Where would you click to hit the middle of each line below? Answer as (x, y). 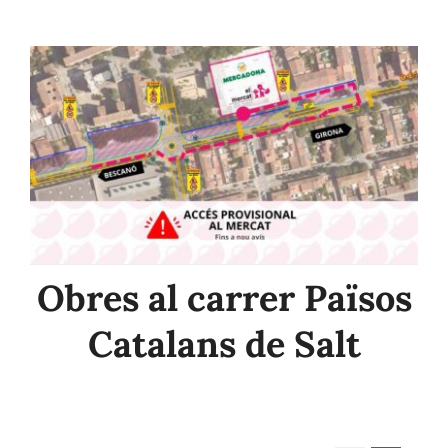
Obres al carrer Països (224, 298)
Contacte (66, 31)
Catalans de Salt (224, 344)
